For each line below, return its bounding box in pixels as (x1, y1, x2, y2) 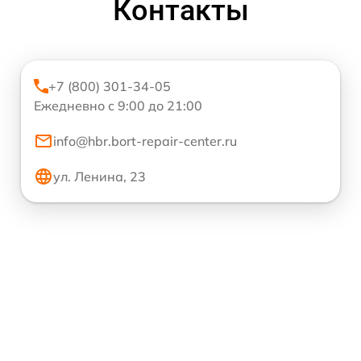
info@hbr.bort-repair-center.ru (53, 132, 237, 149)
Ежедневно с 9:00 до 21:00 (34, 97, 202, 114)
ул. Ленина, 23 (53, 168, 146, 185)
